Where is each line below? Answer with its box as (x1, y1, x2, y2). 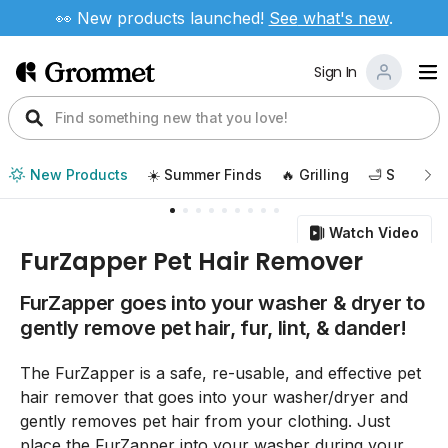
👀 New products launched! (55, 8, 269, 28)
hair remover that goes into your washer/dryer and (20, 387, 408, 407)
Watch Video (329, 224, 419, 241)
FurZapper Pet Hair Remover (20, 245, 363, 278)
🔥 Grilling (281, 166, 349, 183)
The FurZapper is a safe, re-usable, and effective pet (20, 363, 421, 383)
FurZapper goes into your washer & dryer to (20, 291, 425, 315)
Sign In (314, 62, 357, 82)
